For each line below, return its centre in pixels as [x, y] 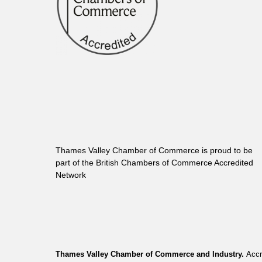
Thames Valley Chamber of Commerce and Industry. [151, 254]
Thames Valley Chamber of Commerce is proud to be [154, 150]
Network [71, 175]
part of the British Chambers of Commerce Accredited [154, 162]
